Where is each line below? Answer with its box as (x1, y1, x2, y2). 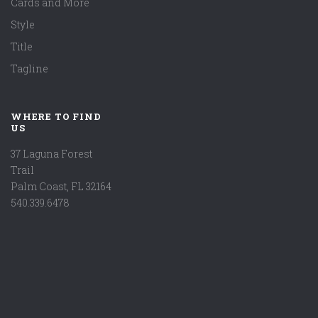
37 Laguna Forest (11, 146, 92, 160)
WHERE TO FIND (11, 109, 102, 123)
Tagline (11, 61, 48, 75)
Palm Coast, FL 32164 (11, 179, 111, 193)
